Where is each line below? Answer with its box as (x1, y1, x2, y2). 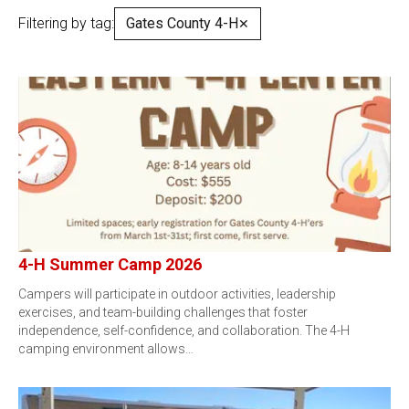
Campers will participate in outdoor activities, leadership (18, 287, 336, 301)
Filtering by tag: (18, 15, 114, 32)
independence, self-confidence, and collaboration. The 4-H (18, 323, 350, 338)
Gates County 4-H (126, 15, 238, 32)
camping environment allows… (18, 341, 194, 356)
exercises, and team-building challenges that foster (18, 305, 308, 320)
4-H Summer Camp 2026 (18, 255, 202, 274)
